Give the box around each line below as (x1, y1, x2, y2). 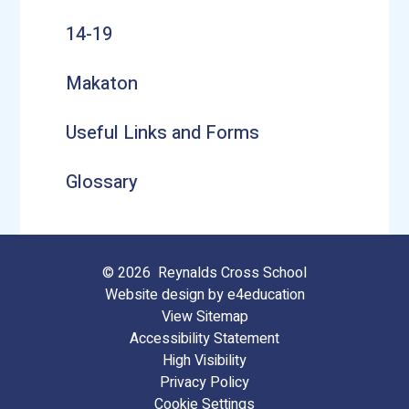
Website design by (104, 283, 227, 306)
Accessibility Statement (130, 327, 279, 350)
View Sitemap (161, 305, 248, 328)
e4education (226, 283, 305, 306)
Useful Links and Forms (66, 120, 260, 147)
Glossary (66, 169, 139, 196)
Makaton (66, 70, 139, 98)
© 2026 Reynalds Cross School (102, 261, 307, 284)
